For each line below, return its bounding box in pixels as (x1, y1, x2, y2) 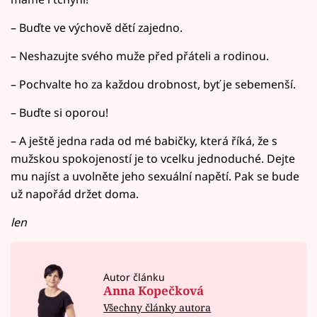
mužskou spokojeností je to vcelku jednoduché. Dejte (11, 150, 295, 166)
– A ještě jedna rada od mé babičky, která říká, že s (11, 132, 277, 149)
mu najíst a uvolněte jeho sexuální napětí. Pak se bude (11, 168, 299, 184)
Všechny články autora (103, 301, 212, 314)
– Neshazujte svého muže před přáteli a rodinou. (11, 47, 269, 64)
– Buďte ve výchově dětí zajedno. (11, 19, 183, 35)
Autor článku (103, 270, 166, 284)
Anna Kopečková (103, 282, 204, 299)
